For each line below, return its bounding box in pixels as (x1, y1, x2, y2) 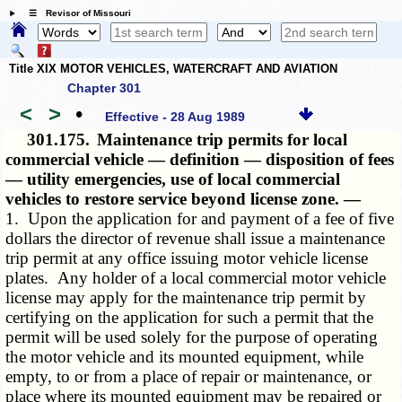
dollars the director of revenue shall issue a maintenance (5, 229, 386, 249)
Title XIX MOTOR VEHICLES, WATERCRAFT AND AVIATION (9, 61, 337, 75)
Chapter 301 (67, 81, 141, 96)
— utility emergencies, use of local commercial (5, 170, 341, 189)
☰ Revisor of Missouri (19, 8, 131, 19)
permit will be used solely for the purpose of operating (5, 328, 379, 347)
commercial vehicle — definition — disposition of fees (5, 150, 395, 170)
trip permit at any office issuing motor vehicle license (5, 249, 369, 268)
